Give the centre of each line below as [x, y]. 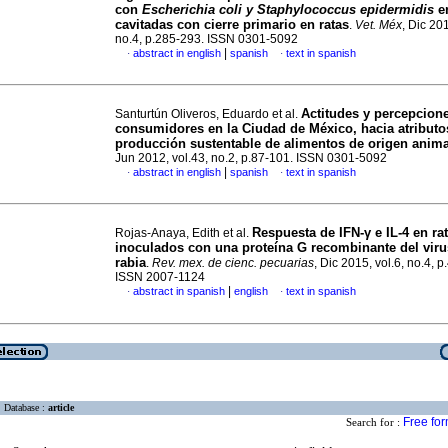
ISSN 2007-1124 [160, 277]
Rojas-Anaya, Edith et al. [183, 233]
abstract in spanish [179, 291]
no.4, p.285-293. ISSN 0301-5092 [206, 39]
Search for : [374, 422]
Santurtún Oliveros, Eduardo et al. [208, 114]
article [61, 408]
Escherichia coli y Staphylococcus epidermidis [288, 9]
